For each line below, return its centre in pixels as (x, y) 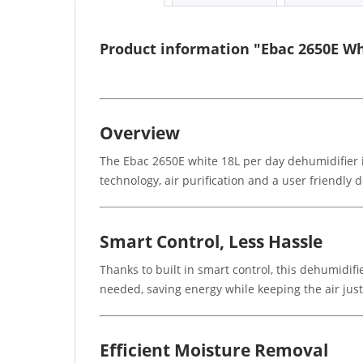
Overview (140, 132)
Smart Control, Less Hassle (211, 241)
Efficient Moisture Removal (214, 350)
